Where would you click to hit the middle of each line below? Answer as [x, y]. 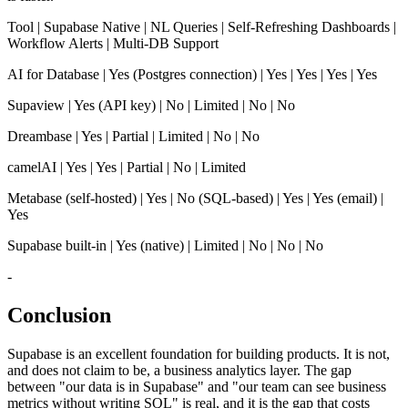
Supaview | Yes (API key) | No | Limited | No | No [151, 105]
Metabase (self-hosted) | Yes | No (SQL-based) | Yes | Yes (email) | [195, 198]
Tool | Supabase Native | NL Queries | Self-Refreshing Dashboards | [202, 26]
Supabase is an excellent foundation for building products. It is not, [199, 353]
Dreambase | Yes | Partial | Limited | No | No [133, 136]
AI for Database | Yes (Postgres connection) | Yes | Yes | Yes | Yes [192, 74]
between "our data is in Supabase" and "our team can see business [197, 386]
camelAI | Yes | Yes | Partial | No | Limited [127, 167]
